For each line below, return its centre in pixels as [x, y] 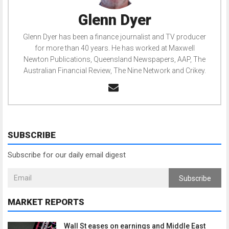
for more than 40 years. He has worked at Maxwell [114, 48]
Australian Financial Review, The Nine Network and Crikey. [114, 71]
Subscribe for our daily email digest [67, 155]
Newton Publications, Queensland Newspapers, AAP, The [114, 60]
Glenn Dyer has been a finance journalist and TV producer [114, 37]
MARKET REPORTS [46, 202]
